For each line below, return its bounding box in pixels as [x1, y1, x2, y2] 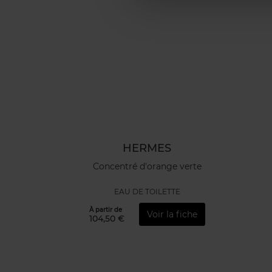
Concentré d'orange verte [92, 160, 202, 172]
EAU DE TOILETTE [114, 187, 180, 197]
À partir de [89, 205, 122, 214]
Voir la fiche [146, 208, 197, 220]
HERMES [123, 141, 171, 155]
